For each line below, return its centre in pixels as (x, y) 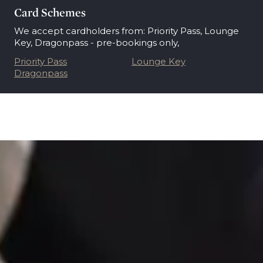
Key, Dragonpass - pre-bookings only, (97, 43)
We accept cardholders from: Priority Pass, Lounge (127, 31)
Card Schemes (50, 12)
